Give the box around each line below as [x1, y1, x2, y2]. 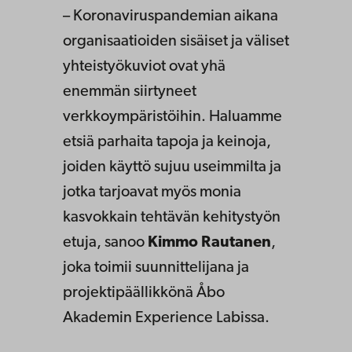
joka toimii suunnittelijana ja [63, 259, 249, 276]
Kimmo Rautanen [148, 234, 271, 251]
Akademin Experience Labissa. [63, 310, 269, 326]
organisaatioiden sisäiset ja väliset [63, 33, 289, 49]
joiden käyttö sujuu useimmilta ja [63, 159, 281, 175]
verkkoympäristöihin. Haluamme [63, 108, 282, 125]
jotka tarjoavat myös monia [63, 184, 241, 200]
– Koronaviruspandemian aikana [63, 8, 278, 24]
